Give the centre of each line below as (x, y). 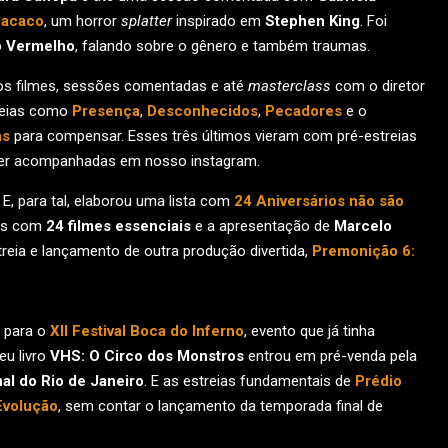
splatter (146, 21)
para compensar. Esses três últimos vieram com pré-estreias (213, 136)
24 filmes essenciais (118, 226)
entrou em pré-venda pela (330, 356)
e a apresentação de (262, 226)
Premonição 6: (363, 251)
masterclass (289, 86)
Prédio (378, 381)
